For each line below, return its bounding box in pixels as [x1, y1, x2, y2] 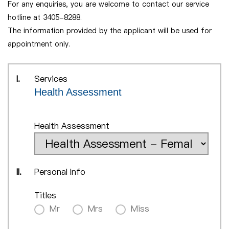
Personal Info [34, 166, 85, 177]
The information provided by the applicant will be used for [8, 25, 212, 36]
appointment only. [8, 38, 70, 49]
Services [34, 73, 67, 84]
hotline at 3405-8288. [8, 12, 82, 22]
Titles [34, 189, 56, 201]
